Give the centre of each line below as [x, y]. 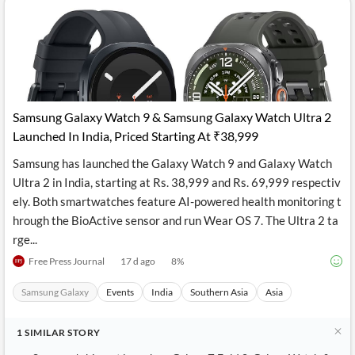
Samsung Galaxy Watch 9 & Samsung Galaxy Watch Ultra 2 [172, 117]
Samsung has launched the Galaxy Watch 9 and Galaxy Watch [172, 163]
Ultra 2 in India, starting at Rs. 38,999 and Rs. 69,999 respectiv [177, 182]
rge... [25, 239]
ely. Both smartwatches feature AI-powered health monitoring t [177, 201]
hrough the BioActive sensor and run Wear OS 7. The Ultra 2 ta [176, 220]
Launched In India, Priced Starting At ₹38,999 [136, 136]
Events [120, 292]
